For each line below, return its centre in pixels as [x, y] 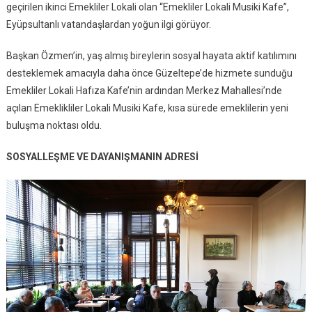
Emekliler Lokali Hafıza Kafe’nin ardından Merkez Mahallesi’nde [144, 90]
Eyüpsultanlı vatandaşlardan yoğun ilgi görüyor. [108, 24]
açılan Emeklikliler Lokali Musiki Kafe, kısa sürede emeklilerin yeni [147, 108]
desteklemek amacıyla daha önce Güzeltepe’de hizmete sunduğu [149, 73]
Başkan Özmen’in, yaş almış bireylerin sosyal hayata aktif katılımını [151, 55]
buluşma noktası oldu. [54, 125]
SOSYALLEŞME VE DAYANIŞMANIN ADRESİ [102, 156]
